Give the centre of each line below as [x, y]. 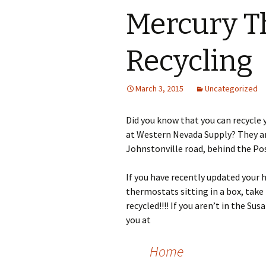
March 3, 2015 [159, 88]
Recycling [189, 61]
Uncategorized [231, 88]
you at [138, 220]
